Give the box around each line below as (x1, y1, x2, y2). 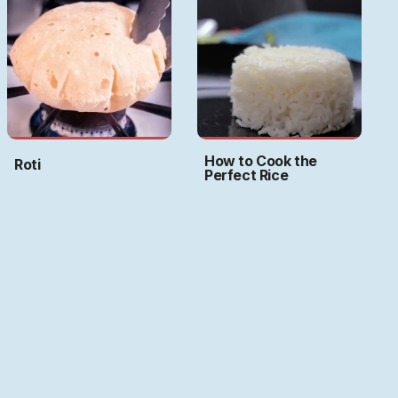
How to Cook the (204, 152, 317, 171)
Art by (163, 306, 197, 324)
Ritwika (197, 306, 235, 324)
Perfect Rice (204, 166, 289, 185)
